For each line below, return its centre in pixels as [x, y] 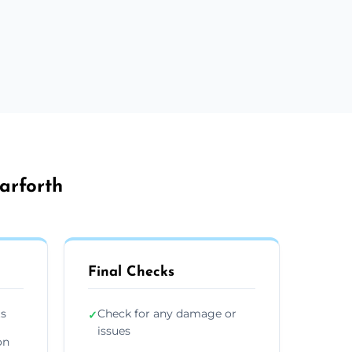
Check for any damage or [167, 313]
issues [114, 330]
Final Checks [131, 272]
